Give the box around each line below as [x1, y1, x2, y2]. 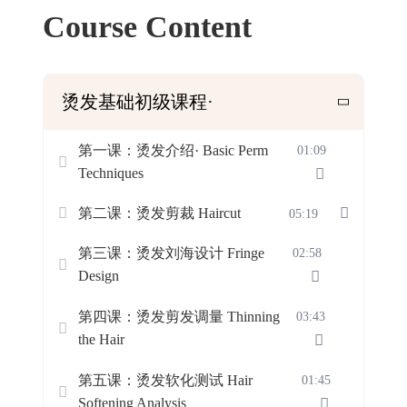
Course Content [43, 10, 252, 44]
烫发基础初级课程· [62, 92, 213, 112]
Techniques [78, 165, 144, 181]
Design [78, 268, 119, 283]
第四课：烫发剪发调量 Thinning [78, 309, 280, 324]
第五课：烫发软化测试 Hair [78, 372, 253, 388]
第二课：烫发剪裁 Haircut [78, 205, 241, 221]
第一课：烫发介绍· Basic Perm [78, 143, 268, 158]
